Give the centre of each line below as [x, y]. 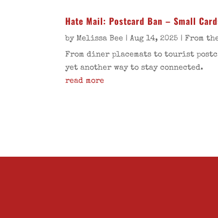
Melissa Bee [100, 39]
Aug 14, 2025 [154, 39]
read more [85, 82]
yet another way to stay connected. [135, 68]
